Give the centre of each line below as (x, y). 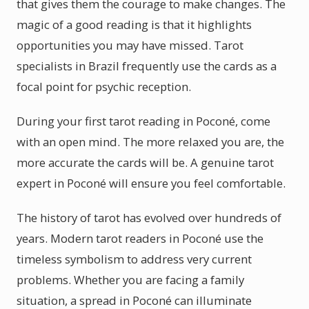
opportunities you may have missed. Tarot (130, 45)
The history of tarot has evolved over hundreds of (149, 218)
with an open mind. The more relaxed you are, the (150, 142)
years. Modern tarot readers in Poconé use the (140, 238)
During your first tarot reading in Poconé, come (143, 121)
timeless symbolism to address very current (134, 259)
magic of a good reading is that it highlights (134, 24)
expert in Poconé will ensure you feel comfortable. (151, 183)
